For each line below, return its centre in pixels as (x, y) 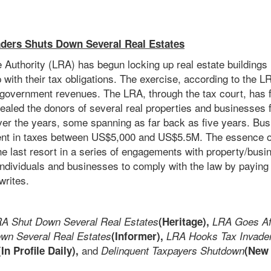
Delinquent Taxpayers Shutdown (173, 251)
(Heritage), (185, 222)
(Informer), (137, 236)
